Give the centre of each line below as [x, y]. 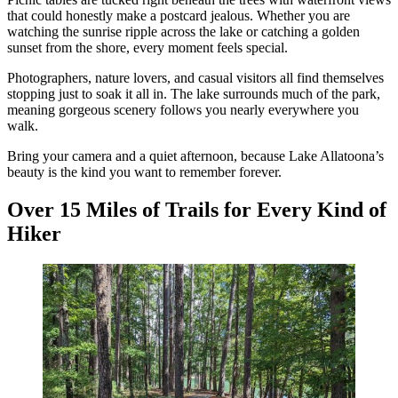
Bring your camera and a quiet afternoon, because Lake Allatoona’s [195, 155]
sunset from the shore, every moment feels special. [147, 47]
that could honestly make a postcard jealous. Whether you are [179, 15]
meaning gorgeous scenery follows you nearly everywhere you [183, 109]
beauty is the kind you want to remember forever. [144, 171]
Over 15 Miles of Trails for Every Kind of [197, 209]
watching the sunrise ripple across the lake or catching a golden [183, 31]
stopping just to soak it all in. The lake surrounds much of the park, [194, 93]
